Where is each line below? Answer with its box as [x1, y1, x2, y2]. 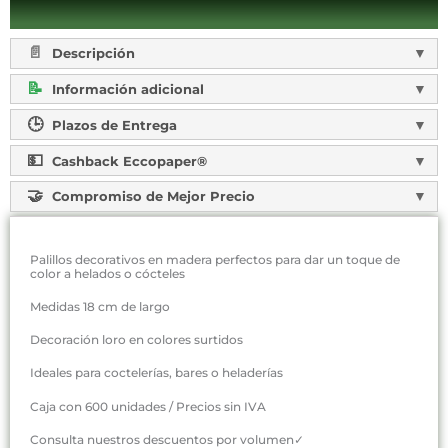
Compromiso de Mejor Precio [47, 188, 255, 205]
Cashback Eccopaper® [47, 152, 207, 169]
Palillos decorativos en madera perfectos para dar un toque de [30, 251, 400, 267]
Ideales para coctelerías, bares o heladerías [30, 365, 283, 381]
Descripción [47, 45, 135, 62]
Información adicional [47, 81, 204, 98]
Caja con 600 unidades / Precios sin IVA [30, 398, 266, 414]
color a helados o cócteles [30, 265, 185, 281]
